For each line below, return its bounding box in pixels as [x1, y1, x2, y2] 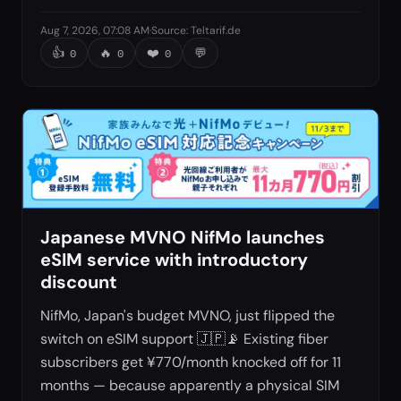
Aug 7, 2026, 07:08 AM [40, 23, 149, 38]
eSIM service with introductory [40, 248, 308, 272]
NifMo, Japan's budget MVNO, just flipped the [40, 306, 335, 326]
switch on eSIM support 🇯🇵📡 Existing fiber [40, 329, 328, 349]
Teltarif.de [191, 23, 241, 38]
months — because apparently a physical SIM [40, 376, 339, 396]
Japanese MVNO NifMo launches [40, 226, 325, 250]
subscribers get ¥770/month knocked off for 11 [40, 353, 341, 372]
